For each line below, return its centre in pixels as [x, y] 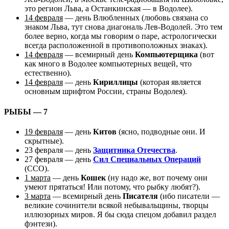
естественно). [48, 73]
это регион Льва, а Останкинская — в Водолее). [109, 9]
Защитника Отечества [134, 150]
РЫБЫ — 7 [26, 111]
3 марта [38, 196]
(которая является [169, 82]
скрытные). [44, 141]
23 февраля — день [59, 150]
